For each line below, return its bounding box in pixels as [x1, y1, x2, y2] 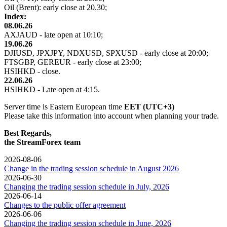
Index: [4, 12, 26, 21]
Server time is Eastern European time [4, 102, 124, 111]
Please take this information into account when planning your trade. [4, 111, 219, 120]
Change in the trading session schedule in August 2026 [4, 164, 179, 173]
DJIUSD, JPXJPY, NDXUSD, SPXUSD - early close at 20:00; [4, 48, 208, 57]
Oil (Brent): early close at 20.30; [4, 3, 107, 12]
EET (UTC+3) [124, 102, 174, 111]
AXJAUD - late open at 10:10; [4, 30, 103, 39]
